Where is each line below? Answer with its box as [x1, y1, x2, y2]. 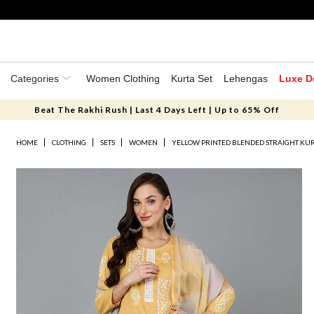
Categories [11, 73, 62, 84]
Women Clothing [86, 73, 160, 84]
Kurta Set [171, 73, 212, 84]
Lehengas [224, 73, 268, 84]
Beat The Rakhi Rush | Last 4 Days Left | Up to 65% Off [34, 104, 280, 115]
